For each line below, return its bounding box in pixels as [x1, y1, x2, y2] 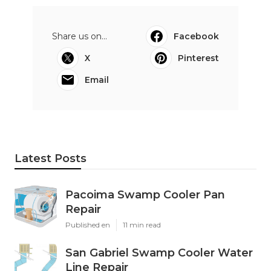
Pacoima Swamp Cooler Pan [65, 188, 225, 201]
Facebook [174, 30, 219, 42]
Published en [65, 220, 110, 229]
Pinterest [178, 52, 219, 64]
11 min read [123, 220, 161, 229]
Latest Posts [15, 151, 87, 165]
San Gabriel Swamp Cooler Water [65, 246, 253, 260]
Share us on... [52, 30, 107, 42]
